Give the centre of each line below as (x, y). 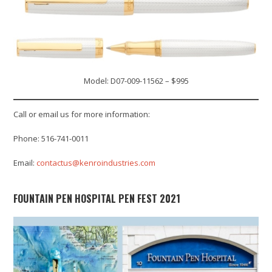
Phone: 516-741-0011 (51, 139)
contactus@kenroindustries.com (96, 163)
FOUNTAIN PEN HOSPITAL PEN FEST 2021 (97, 199)
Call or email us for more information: (82, 114)
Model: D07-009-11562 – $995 (136, 81)
